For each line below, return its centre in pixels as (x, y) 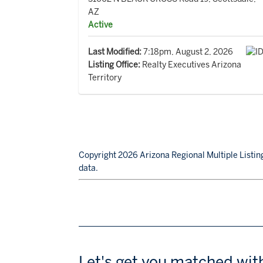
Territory (105, 78)
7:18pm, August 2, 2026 (188, 52)
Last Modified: (115, 52)
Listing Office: (114, 65)
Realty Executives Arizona (191, 65)
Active (101, 25)
